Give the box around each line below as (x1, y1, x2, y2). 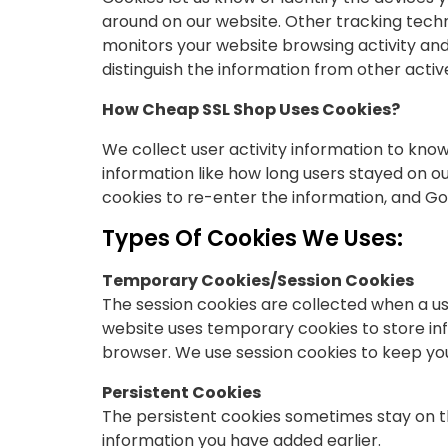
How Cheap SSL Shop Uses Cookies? (102, 98, 400, 121)
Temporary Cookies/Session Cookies (102, 269, 414, 292)
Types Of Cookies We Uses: (102, 223, 403, 254)
